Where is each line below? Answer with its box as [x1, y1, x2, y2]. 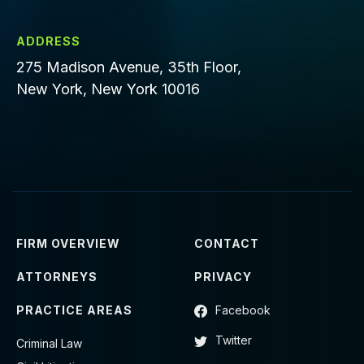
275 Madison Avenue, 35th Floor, [16, 58, 241, 76]
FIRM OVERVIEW [16, 236, 120, 250]
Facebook [215, 303, 271, 317]
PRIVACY [194, 270, 252, 284]
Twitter [215, 333, 252, 347]
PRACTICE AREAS [16, 303, 132, 317]
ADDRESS [16, 34, 80, 48]
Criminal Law [16, 336, 82, 350]
